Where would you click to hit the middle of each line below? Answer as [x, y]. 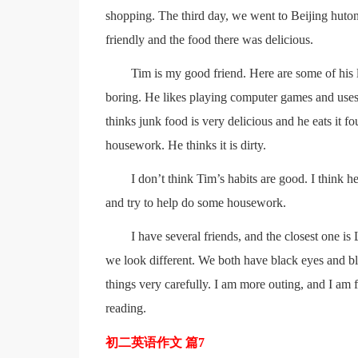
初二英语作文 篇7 [155, 342]
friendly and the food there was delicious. [209, 40]
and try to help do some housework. [195, 203]
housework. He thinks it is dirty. [185, 145]
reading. [125, 308]
